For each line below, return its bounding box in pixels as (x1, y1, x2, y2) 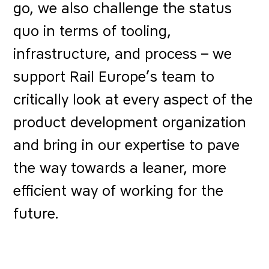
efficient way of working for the (13, 182, 224, 199)
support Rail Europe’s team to (13, 68, 215, 85)
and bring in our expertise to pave (13, 136, 240, 154)
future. (13, 205, 59, 222)
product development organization (13, 113, 247, 131)
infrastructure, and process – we (13, 45, 232, 62)
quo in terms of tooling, (13, 22, 172, 40)
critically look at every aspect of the (13, 91, 253, 108)
